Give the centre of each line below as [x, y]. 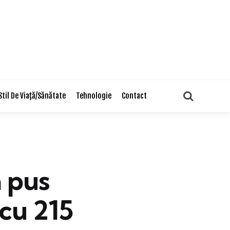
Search [207, 95]
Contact [134, 96]
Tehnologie [93, 96]
